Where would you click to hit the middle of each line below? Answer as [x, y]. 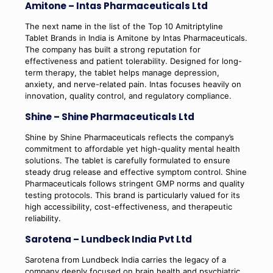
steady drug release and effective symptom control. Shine [136, 172]
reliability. [43, 218]
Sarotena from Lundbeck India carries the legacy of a [125, 259]
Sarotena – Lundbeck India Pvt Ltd [108, 239]
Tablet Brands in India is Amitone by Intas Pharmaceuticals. [136, 37]
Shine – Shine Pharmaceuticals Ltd [109, 116]
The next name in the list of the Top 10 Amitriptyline [124, 26]
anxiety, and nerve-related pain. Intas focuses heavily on [133, 84]
